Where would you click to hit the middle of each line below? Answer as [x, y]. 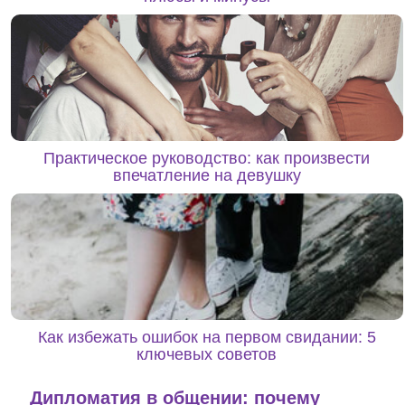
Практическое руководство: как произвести [207, 158]
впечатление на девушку [207, 175]
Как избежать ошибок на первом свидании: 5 [207, 337]
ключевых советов [207, 354]
